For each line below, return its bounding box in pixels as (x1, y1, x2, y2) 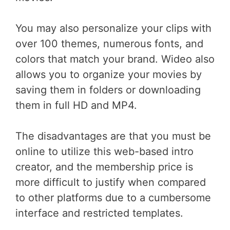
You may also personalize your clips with (15, 22, 212, 34)
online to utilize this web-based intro (15, 145, 194, 158)
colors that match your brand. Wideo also (15, 52, 215, 65)
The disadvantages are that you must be (15, 129, 211, 142)
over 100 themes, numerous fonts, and (15, 37, 203, 50)
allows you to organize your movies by (15, 68, 202, 81)
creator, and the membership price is (15, 160, 193, 173)
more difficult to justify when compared (15, 176, 206, 188)
